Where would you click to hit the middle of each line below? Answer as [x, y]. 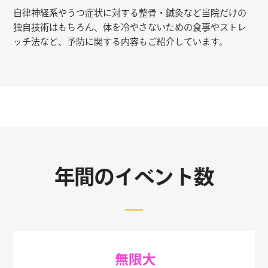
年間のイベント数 [134, 176]
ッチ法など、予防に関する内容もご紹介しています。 [121, 42]
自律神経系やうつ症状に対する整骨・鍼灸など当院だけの [130, 13]
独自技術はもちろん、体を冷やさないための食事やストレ [130, 28]
